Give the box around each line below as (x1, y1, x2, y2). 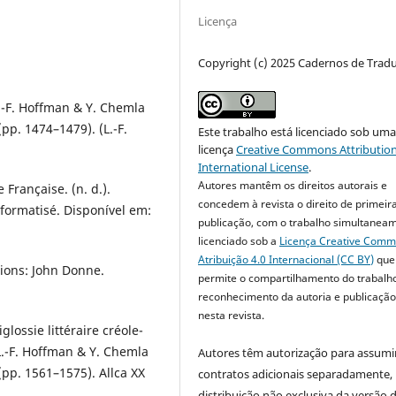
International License (198, 159, 309, 176)
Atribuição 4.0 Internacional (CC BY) (198, 252, 375, 268)
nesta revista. (198, 308, 265, 324)
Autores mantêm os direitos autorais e (198, 178, 388, 194)
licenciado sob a (198, 233, 280, 249)
